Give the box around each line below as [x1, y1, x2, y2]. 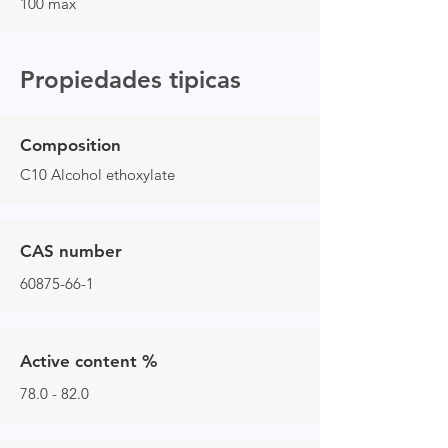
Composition [20, 135, 121, 156]
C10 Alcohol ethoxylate [20, 165, 175, 185]
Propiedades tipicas [20, 65, 241, 95]
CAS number [20, 241, 122, 262]
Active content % [20, 351, 157, 372]
